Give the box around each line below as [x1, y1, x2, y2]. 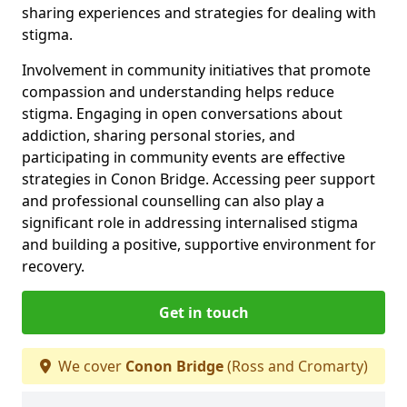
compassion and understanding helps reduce [22, 81, 334, 102]
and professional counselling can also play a [22, 190, 324, 211]
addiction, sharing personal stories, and [22, 124, 295, 145]
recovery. [22, 255, 84, 276]
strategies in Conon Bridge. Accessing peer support [22, 168, 375, 189]
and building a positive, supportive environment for [22, 233, 376, 254]
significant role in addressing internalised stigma [22, 212, 358, 233]
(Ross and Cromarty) [223, 355, 368, 376]
